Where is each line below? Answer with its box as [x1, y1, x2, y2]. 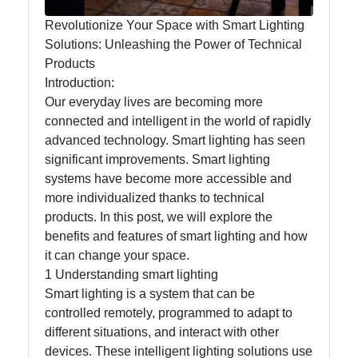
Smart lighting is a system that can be [45, 286, 255, 300]
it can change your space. [45, 248, 189, 262]
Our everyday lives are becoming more [45, 94, 263, 109]
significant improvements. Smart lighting [45, 152, 270, 166]
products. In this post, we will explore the [45, 209, 272, 224]
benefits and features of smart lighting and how [45, 229, 308, 243]
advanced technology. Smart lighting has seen [45, 133, 305, 147]
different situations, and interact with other [45, 324, 279, 339]
